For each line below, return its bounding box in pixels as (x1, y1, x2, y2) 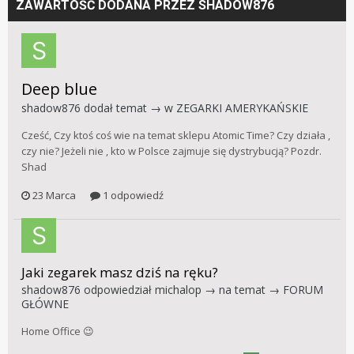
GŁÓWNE (21, 296, 69, 311)
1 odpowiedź (100, 187, 164, 202)
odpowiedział (81, 281, 155, 297)
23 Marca (32, 187, 76, 202)
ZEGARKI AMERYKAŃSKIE (176, 100, 308, 116)
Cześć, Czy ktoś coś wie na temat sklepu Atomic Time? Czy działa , (21, 128, 330, 143)
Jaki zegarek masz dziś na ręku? (21, 262, 218, 281)
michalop (155, 281, 201, 297)
